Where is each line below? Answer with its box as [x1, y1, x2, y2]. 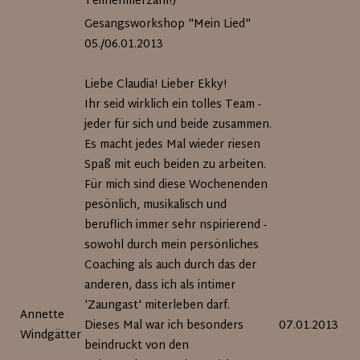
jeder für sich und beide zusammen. [84, 115, 272, 135]
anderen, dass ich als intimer [84, 276, 236, 296]
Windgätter [20, 325, 82, 346]
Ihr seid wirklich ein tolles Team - [84, 95, 262, 115]
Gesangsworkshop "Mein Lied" [84, 14, 252, 35]
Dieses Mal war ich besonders [84, 316, 244, 336]
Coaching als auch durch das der [84, 256, 257, 276]
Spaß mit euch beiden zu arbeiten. [84, 155, 267, 175]
